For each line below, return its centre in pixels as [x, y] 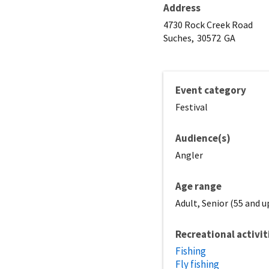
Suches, [179, 38]
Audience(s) [203, 138]
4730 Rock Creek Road [208, 24]
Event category [211, 90]
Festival [192, 107]
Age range [198, 186]
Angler [189, 155]
